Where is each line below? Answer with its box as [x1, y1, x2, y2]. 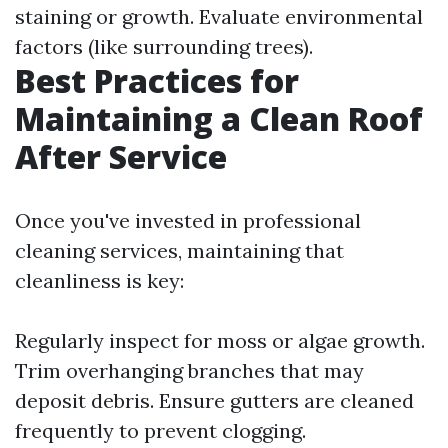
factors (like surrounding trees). [15, 34, 313, 59]
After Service [15, 135, 227, 178]
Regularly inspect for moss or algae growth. [15, 328, 425, 353]
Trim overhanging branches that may [15, 358, 364, 383]
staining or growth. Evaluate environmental [15, 4, 423, 29]
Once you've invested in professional [15, 208, 361, 233]
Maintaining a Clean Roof [15, 97, 423, 140]
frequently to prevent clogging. [15, 418, 306, 443]
